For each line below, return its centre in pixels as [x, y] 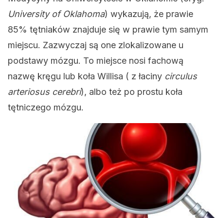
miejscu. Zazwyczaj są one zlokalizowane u [96, 45]
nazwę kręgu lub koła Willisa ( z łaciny [86, 76]
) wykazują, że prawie [149, 14]
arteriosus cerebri [44, 92]
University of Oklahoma [56, 14]
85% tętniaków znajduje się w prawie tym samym [108, 29]
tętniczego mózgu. [46, 107]
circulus [181, 76]
